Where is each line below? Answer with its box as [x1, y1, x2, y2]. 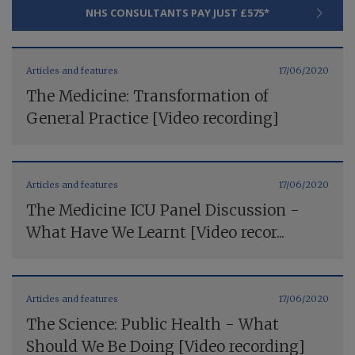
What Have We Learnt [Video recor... [26, 222, 284, 242]
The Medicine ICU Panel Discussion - [26, 200, 300, 219]
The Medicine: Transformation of [26, 86, 268, 105]
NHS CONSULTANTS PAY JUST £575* [86, 5, 269, 20]
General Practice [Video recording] [26, 108, 279, 128]
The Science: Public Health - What [26, 314, 279, 334]
